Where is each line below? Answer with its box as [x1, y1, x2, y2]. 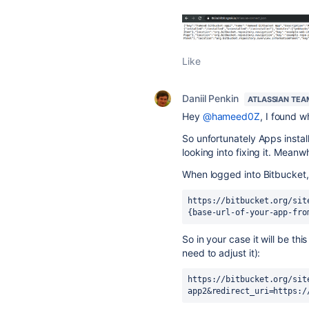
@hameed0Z [202, 110, 260, 123]
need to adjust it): [182, 247, 261, 259]
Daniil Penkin [182, 92, 239, 105]
